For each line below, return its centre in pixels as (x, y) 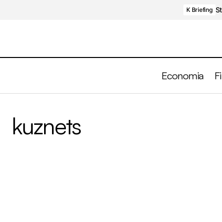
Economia (183, 76)
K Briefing (199, 10)
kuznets (47, 126)
